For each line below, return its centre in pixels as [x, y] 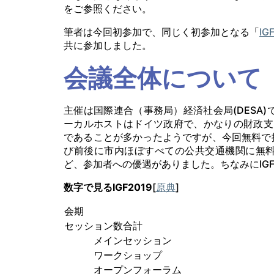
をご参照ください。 [108, 9]
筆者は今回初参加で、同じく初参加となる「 [161, 32]
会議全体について [163, 78]
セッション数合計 [103, 226]
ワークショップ [128, 255]
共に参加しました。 [108, 46]
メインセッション [133, 241]
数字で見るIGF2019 [108, 187]
